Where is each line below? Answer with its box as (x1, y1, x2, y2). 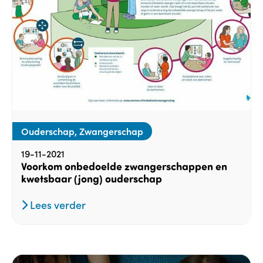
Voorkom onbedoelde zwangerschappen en (21, 159, 227, 173)
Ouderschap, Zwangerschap (21, 124, 143, 137)
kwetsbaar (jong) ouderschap (21, 171, 162, 186)
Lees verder (28, 197, 86, 212)
